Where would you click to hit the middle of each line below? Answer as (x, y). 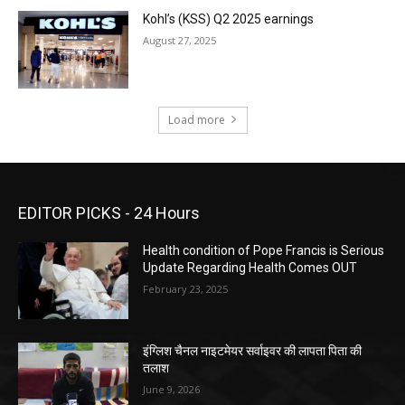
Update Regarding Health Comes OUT (250, 267)
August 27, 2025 (180, 40)
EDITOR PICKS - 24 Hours (109, 212)
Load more (196, 119)
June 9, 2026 (172, 390)
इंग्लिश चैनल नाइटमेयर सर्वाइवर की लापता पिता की (253, 351)
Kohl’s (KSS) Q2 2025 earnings (229, 19)
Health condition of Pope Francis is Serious (264, 250)
